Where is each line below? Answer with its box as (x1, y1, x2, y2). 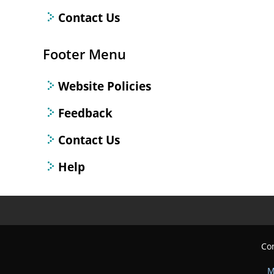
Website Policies (58, 78, 151, 94)
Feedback (58, 105, 113, 121)
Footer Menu (43, 45, 126, 64)
